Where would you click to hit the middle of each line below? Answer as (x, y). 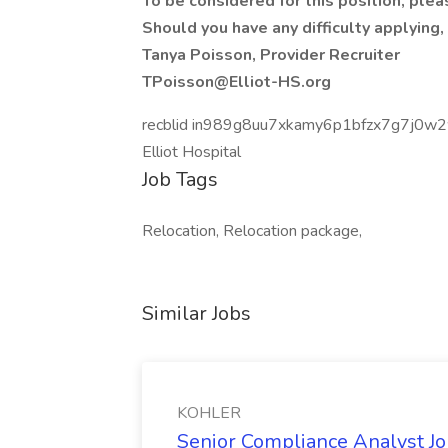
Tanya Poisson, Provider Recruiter (271, 55)
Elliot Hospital (191, 152)
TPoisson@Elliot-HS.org (236, 82)
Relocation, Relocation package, (252, 231)
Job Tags (180, 179)
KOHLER (209, 413)
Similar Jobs (196, 313)
